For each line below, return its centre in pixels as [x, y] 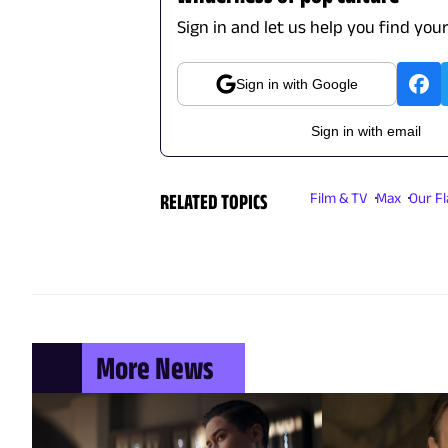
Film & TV [339, 197]
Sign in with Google [297, 83]
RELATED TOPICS [214, 200]
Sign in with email [365, 130]
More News [154, 367]
